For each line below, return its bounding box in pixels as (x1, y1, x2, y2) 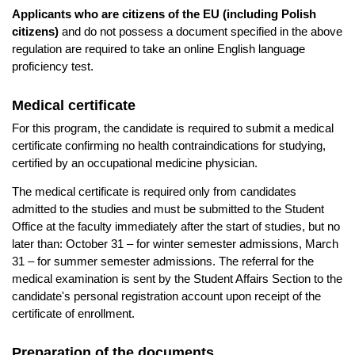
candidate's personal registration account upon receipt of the (12, 288, 321, 303)
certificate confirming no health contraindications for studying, (12, 138, 326, 152)
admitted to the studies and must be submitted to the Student (12, 201, 324, 216)
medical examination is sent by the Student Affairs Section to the (12, 271, 342, 285)
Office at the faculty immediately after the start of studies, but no (12, 219, 340, 233)
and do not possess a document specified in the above (59, 24, 342, 38)
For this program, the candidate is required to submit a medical (12, 120, 334, 135)
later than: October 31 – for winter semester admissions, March (12, 236, 338, 250)
